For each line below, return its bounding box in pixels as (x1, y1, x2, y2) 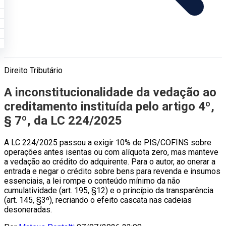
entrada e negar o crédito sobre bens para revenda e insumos (4, 166, 220, 176)
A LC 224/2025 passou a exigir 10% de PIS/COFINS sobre (4, 137, 211, 147)
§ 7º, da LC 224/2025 (4, 113, 122, 128)
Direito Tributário (4, 66, 63, 75)
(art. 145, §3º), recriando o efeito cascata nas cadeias (4, 195, 192, 205)
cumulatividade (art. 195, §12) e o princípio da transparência (4, 185, 213, 195)
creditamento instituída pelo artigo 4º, (4, 99, 214, 114)
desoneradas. (4, 204, 52, 214)
